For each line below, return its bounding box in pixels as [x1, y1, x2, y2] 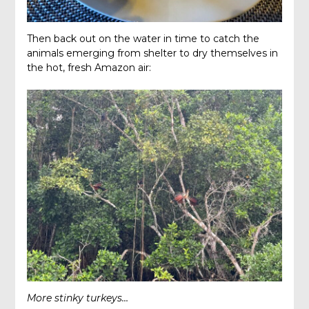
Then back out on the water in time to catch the [26, 32, 259, 45]
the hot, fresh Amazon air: [26, 61, 151, 74]
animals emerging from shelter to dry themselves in [26, 46, 278, 59]
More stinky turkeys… [26, 291, 128, 304]
